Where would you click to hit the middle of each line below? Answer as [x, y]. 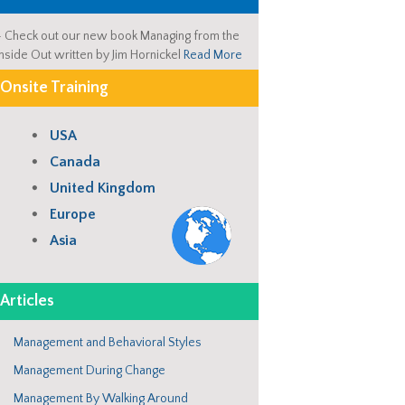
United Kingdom [103, 188]
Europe [73, 214]
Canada [75, 162]
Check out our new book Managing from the [122, 36]
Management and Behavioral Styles [108, 343]
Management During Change [89, 371]
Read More [213, 55]
